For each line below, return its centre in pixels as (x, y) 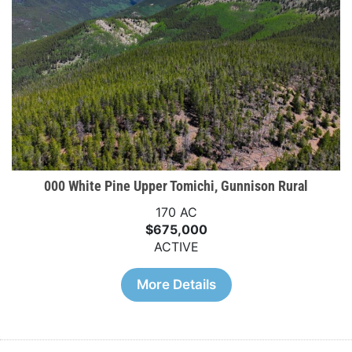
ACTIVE (176, 246)
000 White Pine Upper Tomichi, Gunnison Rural (176, 185)
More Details (176, 284)
